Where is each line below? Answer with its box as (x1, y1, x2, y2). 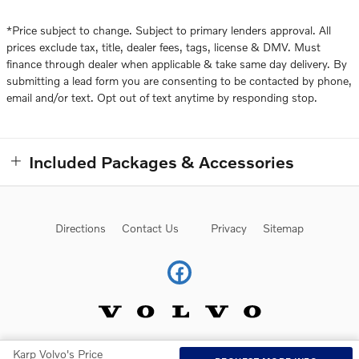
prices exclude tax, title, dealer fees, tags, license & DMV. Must (6, 40, 321, 54)
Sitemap (263, 221, 304, 236)
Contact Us (122, 221, 179, 236)
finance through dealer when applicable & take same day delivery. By (6, 57, 347, 71)
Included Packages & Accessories (29, 151, 294, 172)
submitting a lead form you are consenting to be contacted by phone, (6, 74, 352, 88)
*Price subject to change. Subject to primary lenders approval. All (6, 23, 331, 38)
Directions (55, 221, 106, 236)
